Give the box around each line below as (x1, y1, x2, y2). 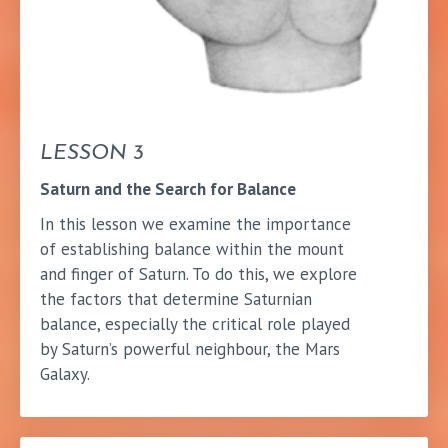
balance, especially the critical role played (40, 312, 350, 335)
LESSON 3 (40, 142, 144, 164)
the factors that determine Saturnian (40, 287, 312, 310)
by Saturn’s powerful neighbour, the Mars (40, 337, 340, 360)
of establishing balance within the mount (40, 237, 344, 260)
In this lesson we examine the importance (40, 212, 351, 235)
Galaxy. (40, 362, 90, 385)
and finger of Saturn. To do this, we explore (40, 262, 357, 285)
